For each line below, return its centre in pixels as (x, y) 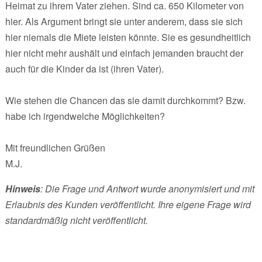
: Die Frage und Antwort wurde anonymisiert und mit (147, 188)
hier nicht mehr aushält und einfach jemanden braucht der (124, 53)
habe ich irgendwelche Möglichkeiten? (85, 116)
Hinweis (23, 188)
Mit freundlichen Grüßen (55, 147)
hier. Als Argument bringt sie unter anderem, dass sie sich (124, 21)
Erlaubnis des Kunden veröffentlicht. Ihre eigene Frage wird (128, 204)
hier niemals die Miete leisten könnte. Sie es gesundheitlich (128, 37)
